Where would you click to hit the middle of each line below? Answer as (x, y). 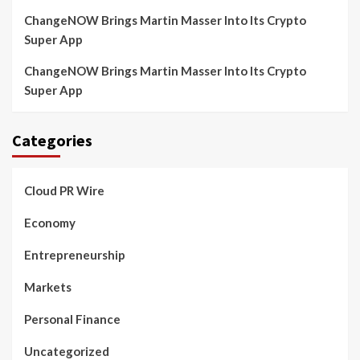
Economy (50, 223)
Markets (48, 287)
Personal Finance (72, 319)
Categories (52, 141)
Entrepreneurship (75, 255)
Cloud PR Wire (64, 191)
